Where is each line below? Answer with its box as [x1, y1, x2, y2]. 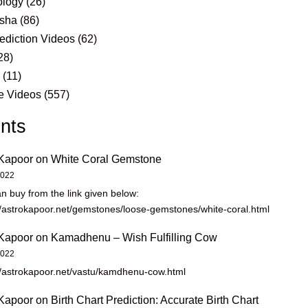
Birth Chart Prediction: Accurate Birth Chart [51, 294, 259, 306]
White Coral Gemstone [51, 153, 162, 165]
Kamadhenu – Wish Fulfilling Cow [51, 231, 218, 243]
